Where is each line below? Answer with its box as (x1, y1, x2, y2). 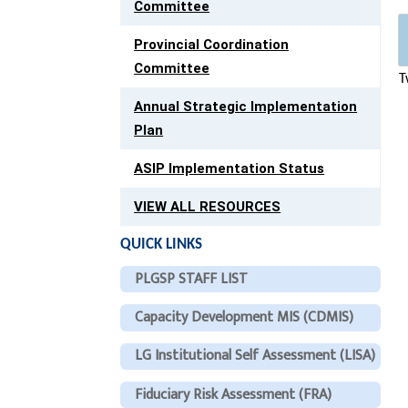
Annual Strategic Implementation (134, 98, 358, 116)
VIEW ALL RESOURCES (134, 199, 281, 216)
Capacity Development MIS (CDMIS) (135, 304, 354, 330)
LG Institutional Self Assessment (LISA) (135, 343, 376, 369)
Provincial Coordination (134, 36, 290, 54)
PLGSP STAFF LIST (135, 266, 249, 291)
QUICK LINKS (120, 237, 203, 253)
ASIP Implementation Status (134, 160, 325, 178)
